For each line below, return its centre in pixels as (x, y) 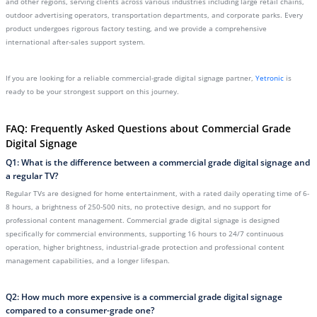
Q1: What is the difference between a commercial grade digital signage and (158, 162)
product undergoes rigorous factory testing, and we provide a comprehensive (136, 28)
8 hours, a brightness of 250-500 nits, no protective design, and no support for (138, 207)
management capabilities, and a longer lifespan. (88, 260)
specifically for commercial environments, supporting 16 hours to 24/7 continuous (145, 234)
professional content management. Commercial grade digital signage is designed (143, 220)
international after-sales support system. (75, 42)
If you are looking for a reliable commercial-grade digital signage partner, (131, 78)
